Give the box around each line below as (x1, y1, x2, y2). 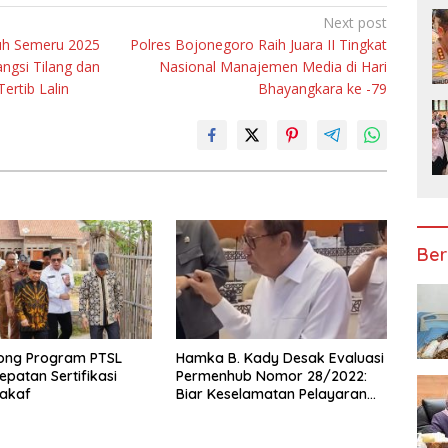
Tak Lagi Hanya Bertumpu (175, 402, 350, 421)
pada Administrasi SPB (175, 420, 327, 439)
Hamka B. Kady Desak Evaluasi (175, 348, 384, 367)
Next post (323, 13, 388, 33)
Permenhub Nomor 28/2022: (175, 366, 367, 385)
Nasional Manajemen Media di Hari (159, 57, 388, 77)
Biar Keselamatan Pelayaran (175, 384, 367, 403)
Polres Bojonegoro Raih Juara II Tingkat (130, 35, 388, 55)
